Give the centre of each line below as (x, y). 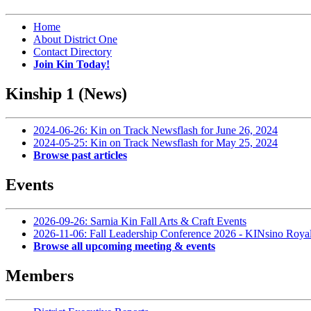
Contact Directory (73, 52)
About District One (75, 40)
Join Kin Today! (72, 65)
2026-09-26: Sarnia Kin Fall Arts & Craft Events (140, 221)
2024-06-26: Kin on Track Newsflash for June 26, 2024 (155, 131)
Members (40, 275)
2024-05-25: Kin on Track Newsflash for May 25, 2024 (155, 143)
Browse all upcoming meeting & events (124, 246)
